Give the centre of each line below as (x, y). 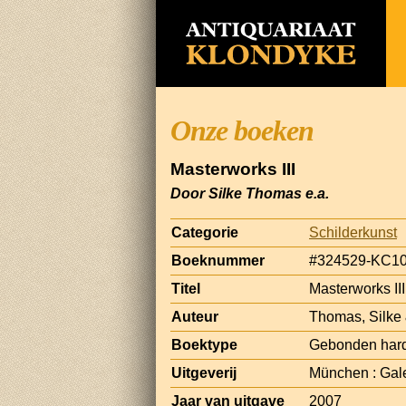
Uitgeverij (204, 372)
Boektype (204, 344)
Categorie (205, 232)
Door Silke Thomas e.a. (250, 193)
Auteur (195, 316)
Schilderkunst (353, 232)
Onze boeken (242, 130)
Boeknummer (218, 260)
